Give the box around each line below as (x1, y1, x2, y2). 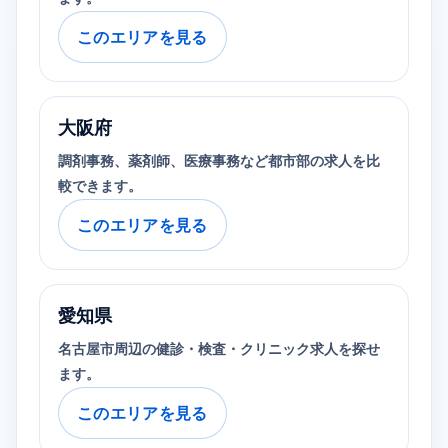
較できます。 (58, 178, 142, 194)
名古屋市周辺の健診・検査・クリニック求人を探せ (58, 341, 380, 357)
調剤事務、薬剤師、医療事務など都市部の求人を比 (58, 153, 380, 169)
